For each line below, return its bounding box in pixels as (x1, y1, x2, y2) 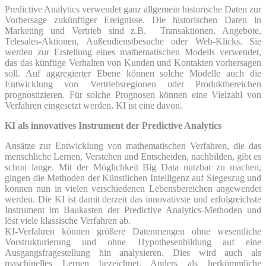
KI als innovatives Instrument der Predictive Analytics (5, 120, 221, 131)
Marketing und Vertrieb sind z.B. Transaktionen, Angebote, (5, 25, 261, 36)
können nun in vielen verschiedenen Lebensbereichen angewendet (5, 183, 261, 194)
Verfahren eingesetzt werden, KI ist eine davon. (5, 100, 182, 110)
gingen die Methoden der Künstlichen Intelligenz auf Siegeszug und (5, 172, 261, 183)
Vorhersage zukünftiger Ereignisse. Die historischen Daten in (5, 14, 261, 25)
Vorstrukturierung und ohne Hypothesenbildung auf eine (5, 236, 261, 247)
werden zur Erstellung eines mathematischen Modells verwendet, (5, 46, 261, 57)
